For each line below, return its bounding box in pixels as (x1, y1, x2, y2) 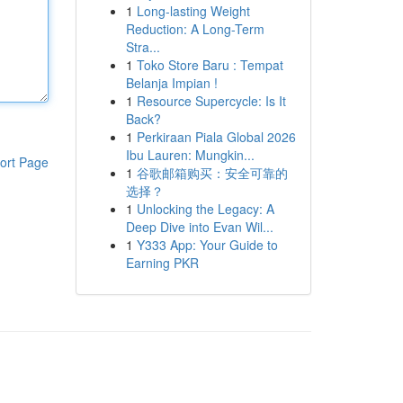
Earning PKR (125, 254, 199, 272)
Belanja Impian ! (125, 74, 218, 92)
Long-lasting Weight (136, 2, 250, 20)
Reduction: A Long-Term (125, 20, 264, 38)
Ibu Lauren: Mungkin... (125, 146, 255, 164)
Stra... (125, 38, 160, 56)
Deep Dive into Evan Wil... (125, 218, 273, 236)
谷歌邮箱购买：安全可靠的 (136, 164, 288, 182)
